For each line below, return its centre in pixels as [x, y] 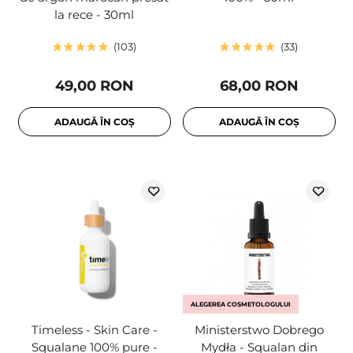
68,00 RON [259, 86]
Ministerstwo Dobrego [259, 330]
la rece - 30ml [94, 15]
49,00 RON [94, 86]
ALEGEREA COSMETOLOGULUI [240, 305]
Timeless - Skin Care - [94, 330]
